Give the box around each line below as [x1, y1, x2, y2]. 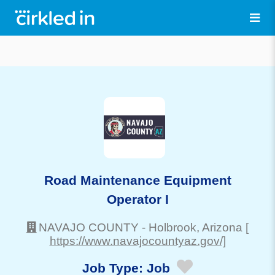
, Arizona [196, 220, 242, 234]
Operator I [106, 192, 169, 206]
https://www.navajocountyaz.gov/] [49, 234, 226, 247]
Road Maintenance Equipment [44, 172, 231, 187]
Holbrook [149, 220, 196, 234]
